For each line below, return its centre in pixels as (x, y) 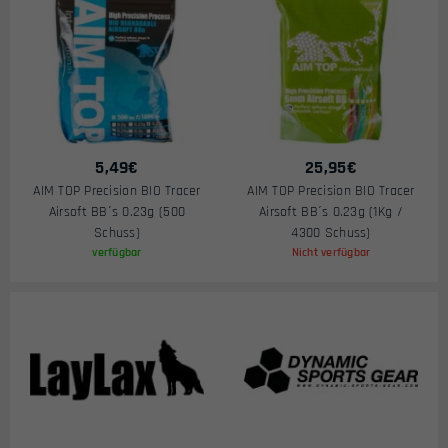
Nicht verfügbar (331, 252)
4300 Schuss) (331, 233)
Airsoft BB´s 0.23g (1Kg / (331, 212)
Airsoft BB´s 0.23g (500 (117, 212)
